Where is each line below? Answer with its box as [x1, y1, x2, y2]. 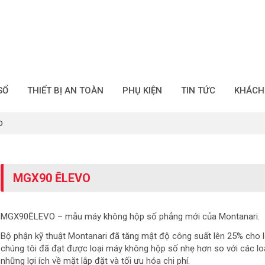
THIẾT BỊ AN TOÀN [27, 85, 104, 96]
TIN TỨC [180, 85, 215, 96]
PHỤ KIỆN [122, 85, 162, 96]
